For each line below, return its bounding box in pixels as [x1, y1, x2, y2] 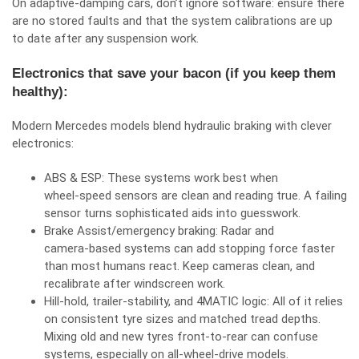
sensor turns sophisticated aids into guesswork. [44, 206, 301, 220]
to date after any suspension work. [12, 31, 199, 46]
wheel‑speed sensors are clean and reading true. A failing [44, 188, 347, 203]
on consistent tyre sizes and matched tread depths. [44, 312, 321, 326]
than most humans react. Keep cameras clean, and [44, 259, 315, 273]
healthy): [12, 84, 68, 99]
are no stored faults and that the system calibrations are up [12, 14, 333, 28]
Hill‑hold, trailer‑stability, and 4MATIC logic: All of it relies [44, 294, 343, 309]
